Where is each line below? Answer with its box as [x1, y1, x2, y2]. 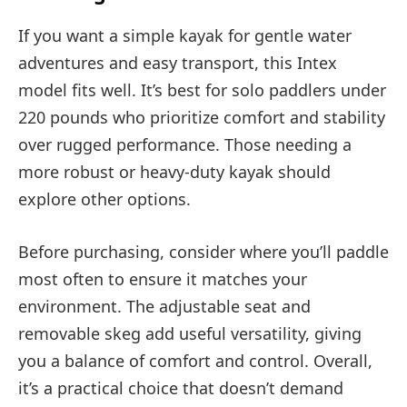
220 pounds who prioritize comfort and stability [18, 105, 385, 128]
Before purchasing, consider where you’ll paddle [18, 240, 389, 263]
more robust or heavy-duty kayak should [18, 160, 331, 183]
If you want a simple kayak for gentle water [18, 24, 352, 46]
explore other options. [18, 187, 191, 210]
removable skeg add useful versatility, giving [18, 322, 362, 344]
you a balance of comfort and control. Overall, [18, 349, 372, 372]
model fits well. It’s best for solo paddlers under [18, 78, 386, 101]
